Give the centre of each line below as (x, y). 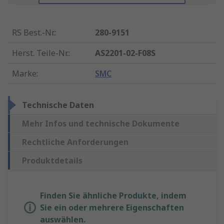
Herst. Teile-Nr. (40, 53)
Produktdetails (52, 161)
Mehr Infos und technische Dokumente (101, 124)
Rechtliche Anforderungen (75, 142)
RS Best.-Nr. (33, 33)
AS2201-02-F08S (125, 53)
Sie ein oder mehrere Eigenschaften (112, 208)
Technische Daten (58, 105)
